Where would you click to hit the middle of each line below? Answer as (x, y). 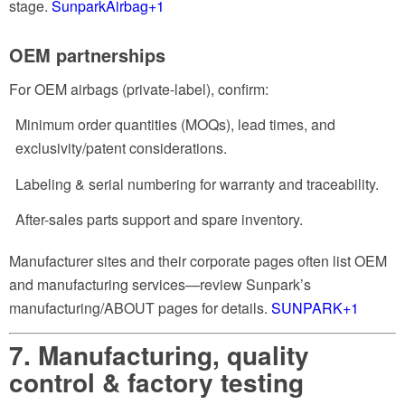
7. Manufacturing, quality (159, 355)
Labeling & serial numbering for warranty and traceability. (197, 184)
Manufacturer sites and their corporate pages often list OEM (198, 261)
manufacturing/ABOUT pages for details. (140, 308)
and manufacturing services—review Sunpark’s (160, 285)
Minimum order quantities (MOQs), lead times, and (175, 125)
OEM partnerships (87, 55)
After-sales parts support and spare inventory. (159, 220)
